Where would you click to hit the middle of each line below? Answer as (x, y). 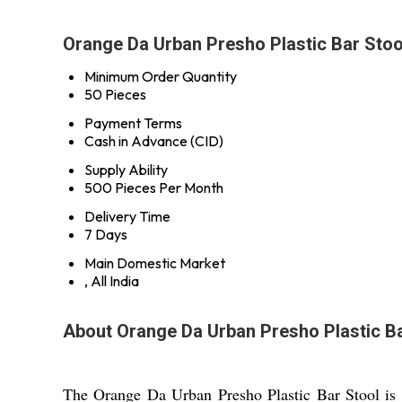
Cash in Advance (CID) (154, 141)
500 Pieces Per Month (154, 188)
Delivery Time (127, 216)
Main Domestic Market (155, 263)
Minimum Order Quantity (161, 76)
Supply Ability (126, 170)
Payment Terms (133, 123)
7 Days (106, 234)
